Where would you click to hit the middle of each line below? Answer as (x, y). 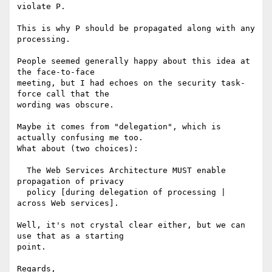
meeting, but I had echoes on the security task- (131, 83)
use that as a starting (70, 236)
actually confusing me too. (80, 138)
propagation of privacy (70, 182)
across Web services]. (68, 203)
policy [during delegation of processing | (22, 192)
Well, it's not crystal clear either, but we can (131, 225)
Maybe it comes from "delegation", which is (119, 127)
